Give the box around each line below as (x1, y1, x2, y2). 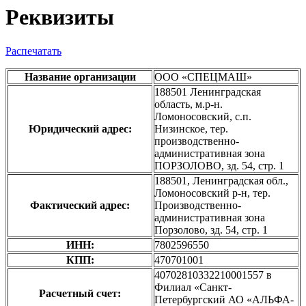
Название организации (24, 70, 136, 83)
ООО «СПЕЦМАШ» (154, 70, 252, 83)
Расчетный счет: (39, 287, 121, 299)
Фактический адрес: (30, 199, 130, 211)
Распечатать (5, 44, 61, 57)
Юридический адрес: (28, 122, 132, 135)
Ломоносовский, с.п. (154, 110, 251, 122)
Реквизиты (5, 5, 114, 30)
